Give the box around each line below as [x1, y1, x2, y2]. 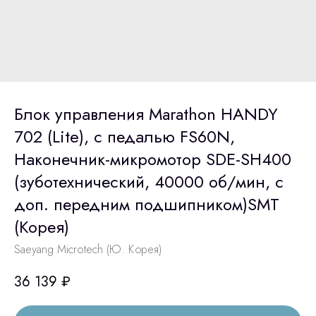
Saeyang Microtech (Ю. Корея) [14, 241, 162, 257]
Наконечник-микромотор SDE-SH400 [14, 147, 291, 171]
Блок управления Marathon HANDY [14, 102, 278, 126]
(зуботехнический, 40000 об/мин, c [14, 169, 284, 194]
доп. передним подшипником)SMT [14, 192, 279, 217]
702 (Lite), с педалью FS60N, [14, 124, 235, 149]
